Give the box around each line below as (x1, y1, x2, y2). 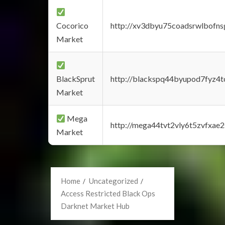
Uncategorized (89, 176, 138, 185)
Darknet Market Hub (61, 201, 130, 210)
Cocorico (56, 21, 88, 30)
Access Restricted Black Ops (61, 189, 155, 198)
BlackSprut (56, 74, 95, 83)
